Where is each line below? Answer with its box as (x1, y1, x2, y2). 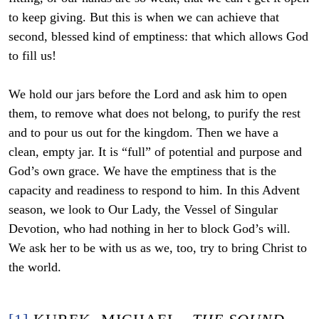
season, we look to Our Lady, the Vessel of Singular (9, 202, 278, 216)
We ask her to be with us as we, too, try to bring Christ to (9, 240, 307, 255)
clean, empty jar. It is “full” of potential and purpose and (9, 144, 302, 159)
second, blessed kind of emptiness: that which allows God (9, 28, 308, 43)
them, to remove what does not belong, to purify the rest (9, 105, 300, 120)
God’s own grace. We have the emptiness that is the (9, 163, 276, 178)
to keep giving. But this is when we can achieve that (9, 9, 279, 24)
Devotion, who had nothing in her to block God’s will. (9, 221, 291, 236)
